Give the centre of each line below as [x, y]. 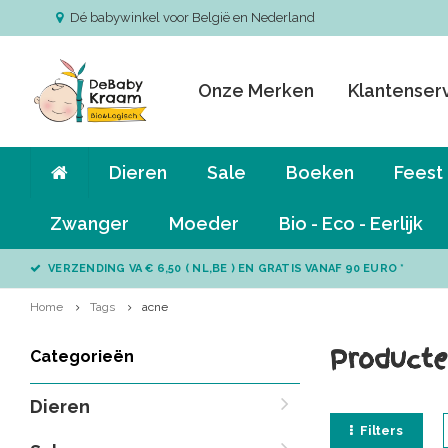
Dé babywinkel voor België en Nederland [192, 17]
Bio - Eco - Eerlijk [351, 223]
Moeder [204, 223]
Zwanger [89, 223]
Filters [381, 430]
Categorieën [82, 356]
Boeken [320, 172]
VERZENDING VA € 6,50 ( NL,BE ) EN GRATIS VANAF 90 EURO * [226, 268]
